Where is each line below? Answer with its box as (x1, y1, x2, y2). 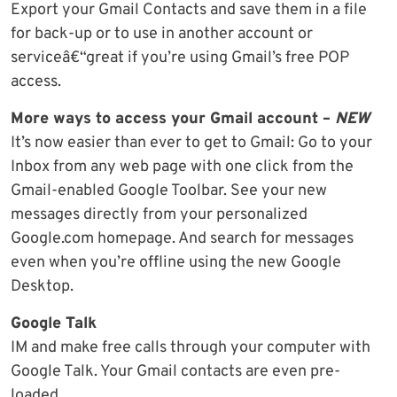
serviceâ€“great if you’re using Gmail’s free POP (11, 48, 349, 69)
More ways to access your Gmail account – (11, 109, 335, 130)
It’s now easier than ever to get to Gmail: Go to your (11, 133, 372, 154)
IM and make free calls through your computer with (11, 338, 370, 359)
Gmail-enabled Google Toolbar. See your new (11, 181, 327, 202)
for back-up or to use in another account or (11, 24, 313, 45)
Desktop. (11, 276, 74, 298)
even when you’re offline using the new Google (11, 253, 341, 274)
